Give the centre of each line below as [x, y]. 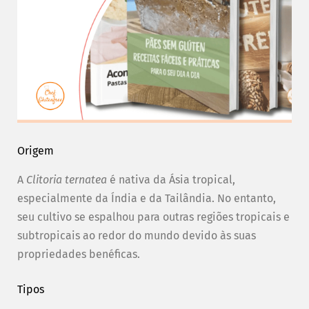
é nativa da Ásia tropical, [171, 180]
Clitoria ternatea [67, 180]
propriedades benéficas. [79, 255]
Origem [36, 151]
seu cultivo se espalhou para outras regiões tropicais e [153, 217]
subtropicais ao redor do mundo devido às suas [137, 236]
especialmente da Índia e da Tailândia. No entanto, [147, 199]
